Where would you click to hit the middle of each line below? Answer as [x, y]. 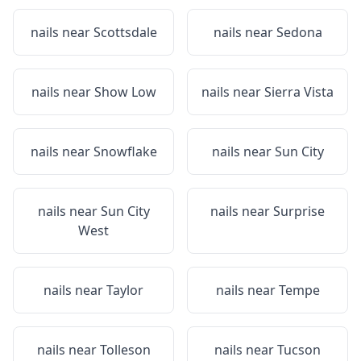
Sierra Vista [299, 92]
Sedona [299, 32]
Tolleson [125, 350]
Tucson [299, 350]
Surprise [299, 211]
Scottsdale [125, 32]
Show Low [125, 92]
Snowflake [125, 151]
